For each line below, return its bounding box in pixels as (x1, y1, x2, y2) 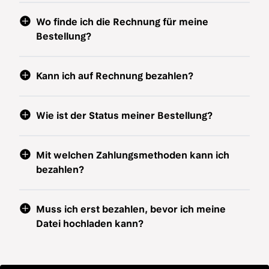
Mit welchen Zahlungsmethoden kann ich (36, 150, 229, 161)
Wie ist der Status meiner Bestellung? (36, 110, 213, 121)
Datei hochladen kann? (36, 218, 144, 229)
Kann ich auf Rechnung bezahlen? (36, 70, 193, 82)
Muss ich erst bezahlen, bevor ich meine (36, 204, 226, 215)
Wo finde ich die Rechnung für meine (36, 16, 208, 28)
